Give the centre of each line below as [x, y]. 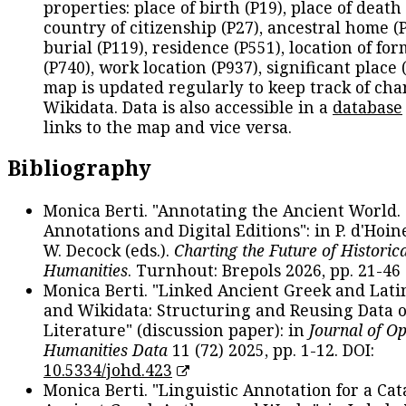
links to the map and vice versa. [168, 127]
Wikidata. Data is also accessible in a [188, 107]
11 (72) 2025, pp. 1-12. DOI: [271, 349]
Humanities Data [106, 349]
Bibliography [79, 168]
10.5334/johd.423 [108, 369]
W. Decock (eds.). [109, 250]
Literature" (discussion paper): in [176, 329]
